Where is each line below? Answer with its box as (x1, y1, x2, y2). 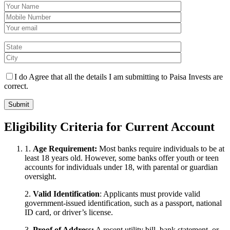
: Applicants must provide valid (100, 189, 200, 199)
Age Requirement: (33, 144, 97, 154)
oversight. (25, 172, 56, 181)
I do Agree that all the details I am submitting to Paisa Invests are (14, 72, 223, 82)
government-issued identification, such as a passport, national (25, 199, 222, 208)
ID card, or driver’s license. (25, 208, 113, 217)
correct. (4, 82, 28, 91)
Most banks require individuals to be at (97, 144, 224, 154)
